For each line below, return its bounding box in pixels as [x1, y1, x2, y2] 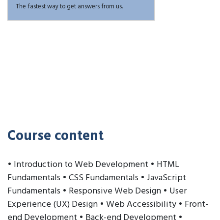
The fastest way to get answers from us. [16, 1, 123, 12]
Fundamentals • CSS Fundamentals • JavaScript [7, 170, 186, 185]
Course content [7, 125, 104, 147]
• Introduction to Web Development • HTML [7, 157, 179, 172]
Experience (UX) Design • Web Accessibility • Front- [7, 197, 208, 212]
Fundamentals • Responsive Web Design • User [7, 184, 187, 198]
